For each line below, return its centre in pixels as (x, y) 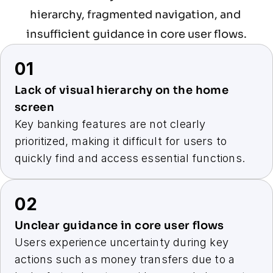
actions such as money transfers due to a (125, 259)
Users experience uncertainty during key (122, 242)
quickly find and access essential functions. (130, 158)
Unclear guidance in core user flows (119, 225)
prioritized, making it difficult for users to (121, 141)
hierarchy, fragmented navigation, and (135, 15)
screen (35, 107)
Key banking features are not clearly (110, 124)
